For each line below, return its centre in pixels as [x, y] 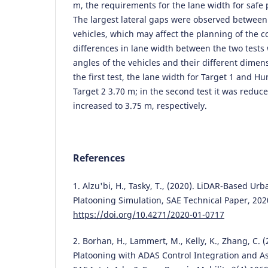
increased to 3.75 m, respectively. [140, 105]
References [99, 158]
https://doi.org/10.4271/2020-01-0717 [149, 214]
